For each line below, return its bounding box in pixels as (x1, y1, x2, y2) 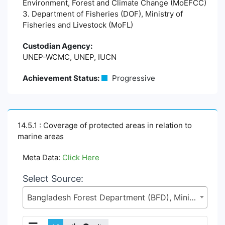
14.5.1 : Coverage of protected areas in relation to (18, 121, 192, 130)
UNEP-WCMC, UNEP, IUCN (23, 52, 117, 62)
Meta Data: (23, 153, 62, 162)
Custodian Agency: (23, 41, 92, 51)
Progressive (110, 73, 155, 83)
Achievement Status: (23, 73, 99, 83)
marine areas (18, 132, 64, 141)
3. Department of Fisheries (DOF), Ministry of (23, 9, 183, 19)
